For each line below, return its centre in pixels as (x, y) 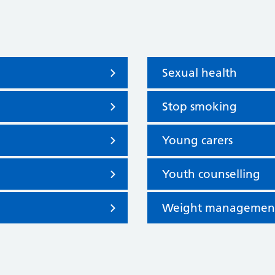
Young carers (197, 140)
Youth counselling (211, 174)
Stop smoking (199, 107)
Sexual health (199, 73)
